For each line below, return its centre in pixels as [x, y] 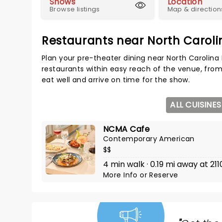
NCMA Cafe [127, 129]
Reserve [164, 175]
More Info [122, 175]
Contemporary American [149, 139]
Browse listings [75, 9]
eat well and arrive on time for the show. [116, 80]
